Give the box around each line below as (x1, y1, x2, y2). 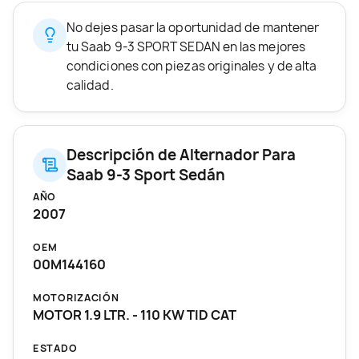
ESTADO (33, 341, 78, 355)
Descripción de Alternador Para (67, 144, 296, 165)
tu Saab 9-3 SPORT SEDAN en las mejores (67, 38, 305, 55)
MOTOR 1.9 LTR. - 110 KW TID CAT (33, 305, 236, 324)
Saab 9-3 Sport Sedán (67, 164, 225, 185)
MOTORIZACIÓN (33, 290, 119, 305)
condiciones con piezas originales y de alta (67, 57, 317, 75)
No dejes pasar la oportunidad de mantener (67, 18, 320, 36)
